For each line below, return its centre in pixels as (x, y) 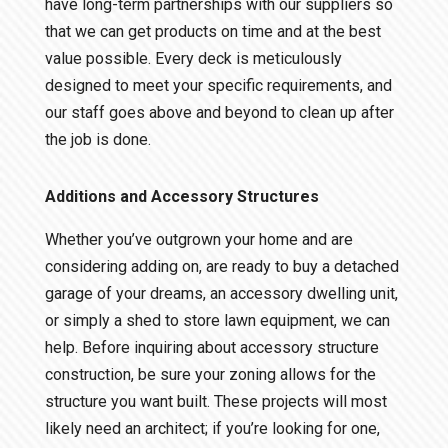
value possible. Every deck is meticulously (193, 59)
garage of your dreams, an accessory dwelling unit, (221, 294)
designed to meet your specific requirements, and (218, 86)
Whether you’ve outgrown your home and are (198, 240)
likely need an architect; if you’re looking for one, (212, 429)
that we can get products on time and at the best (212, 32)
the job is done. (97, 140)
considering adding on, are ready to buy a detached (221, 267)
